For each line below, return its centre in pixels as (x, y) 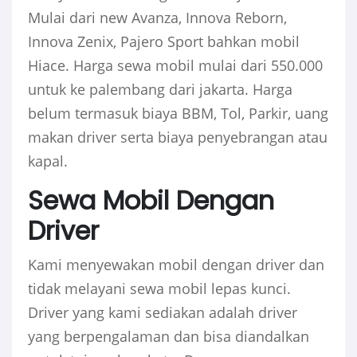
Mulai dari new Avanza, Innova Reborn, (157, 18)
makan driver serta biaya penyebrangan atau (178, 137)
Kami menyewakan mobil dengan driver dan (176, 265)
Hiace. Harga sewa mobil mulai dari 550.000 (175, 66)
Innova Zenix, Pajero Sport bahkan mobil (164, 42)
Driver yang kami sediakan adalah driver (163, 313)
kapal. (48, 161)
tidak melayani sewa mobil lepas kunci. (159, 289)
